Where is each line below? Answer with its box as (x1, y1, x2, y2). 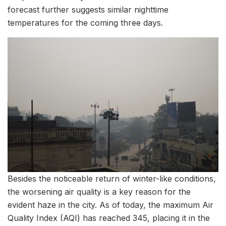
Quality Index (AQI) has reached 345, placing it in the (8, 212, 210, 223)
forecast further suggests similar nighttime (8, 5, 168, 15)
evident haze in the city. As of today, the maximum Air (8, 199, 213, 210)
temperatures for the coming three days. (8, 18, 163, 28)
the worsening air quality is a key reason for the (8, 186, 191, 197)
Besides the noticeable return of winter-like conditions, (8, 173, 216, 184)
